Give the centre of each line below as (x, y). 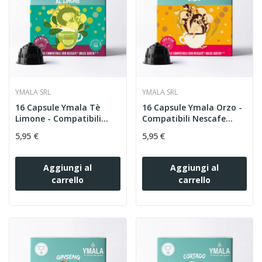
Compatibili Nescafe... (187, 119)
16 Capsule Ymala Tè (58, 108)
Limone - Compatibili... (62, 119)
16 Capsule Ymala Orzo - (192, 108)
